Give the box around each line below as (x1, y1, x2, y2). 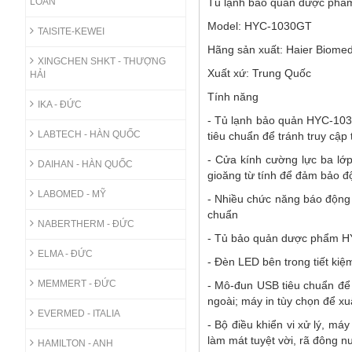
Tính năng (207, 90, 258, 104)
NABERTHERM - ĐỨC (37, 218, 134, 229)
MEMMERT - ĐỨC (37, 277, 116, 289)
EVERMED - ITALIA (37, 307, 120, 319)
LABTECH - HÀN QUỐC (37, 128, 141, 140)
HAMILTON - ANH (37, 337, 113, 349)
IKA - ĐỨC (37, 98, 82, 110)
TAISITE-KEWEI (37, 25, 104, 37)
